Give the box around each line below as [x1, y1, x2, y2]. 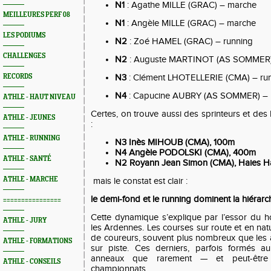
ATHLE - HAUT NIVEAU [3, 93, 76, 101]
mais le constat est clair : [91, 176, 190, 186]
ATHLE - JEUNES [3, 114, 55, 122]
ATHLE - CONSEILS [3, 258, 60, 266]
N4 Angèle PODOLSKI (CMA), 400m [115, 148, 256, 158]
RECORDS [3, 73, 32, 80]
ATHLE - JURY [3, 217, 47, 224]
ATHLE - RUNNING [3, 134, 60, 142]
